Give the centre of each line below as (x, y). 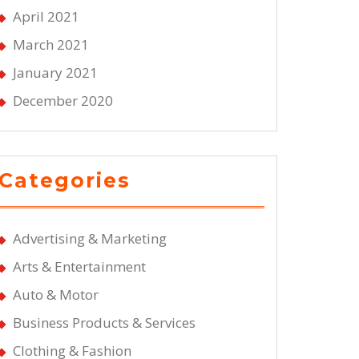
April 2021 (46, 17)
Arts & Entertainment (79, 266)
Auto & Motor (56, 294)
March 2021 (51, 45)
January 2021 (55, 73)
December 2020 (63, 101)
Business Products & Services (104, 322)
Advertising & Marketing (90, 238)
